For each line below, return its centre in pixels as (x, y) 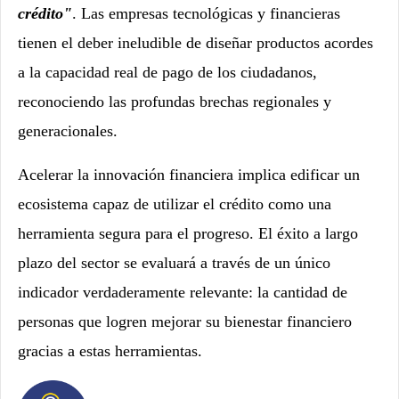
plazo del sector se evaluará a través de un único (174, 263)
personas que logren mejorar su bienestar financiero (185, 322)
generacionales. (68, 131)
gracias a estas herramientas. (110, 351)
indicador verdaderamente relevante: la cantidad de (183, 293)
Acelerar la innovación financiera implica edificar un (189, 175)
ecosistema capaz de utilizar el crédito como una (175, 204)
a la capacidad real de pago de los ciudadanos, (167, 73)
